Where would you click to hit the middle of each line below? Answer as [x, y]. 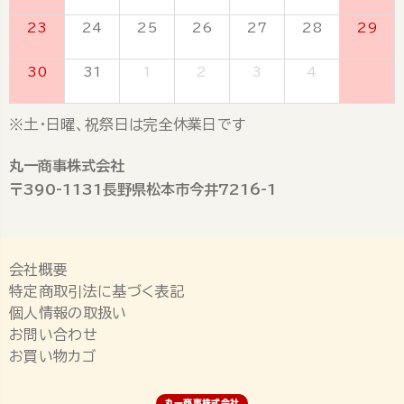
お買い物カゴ [52, 357]
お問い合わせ [53, 335]
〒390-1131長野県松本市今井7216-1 [143, 190]
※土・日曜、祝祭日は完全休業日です [128, 125]
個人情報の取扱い [68, 313]
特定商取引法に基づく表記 [96, 292]
